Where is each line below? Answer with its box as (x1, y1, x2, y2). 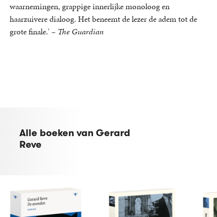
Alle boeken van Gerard (19, 126, 130, 140)
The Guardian (58, 26, 104, 38)
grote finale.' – (10, 26, 58, 38)
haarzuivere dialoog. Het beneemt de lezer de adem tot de (10, 13, 197, 25)
